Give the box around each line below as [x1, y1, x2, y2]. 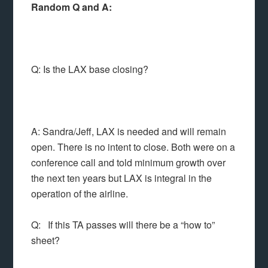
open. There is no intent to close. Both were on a [31, 140, 236, 154]
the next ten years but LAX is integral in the [31, 171, 212, 185]
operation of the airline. [31, 187, 129, 200]
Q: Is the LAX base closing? [31, 62, 149, 76]
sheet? [31, 233, 60, 247]
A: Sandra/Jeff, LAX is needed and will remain [31, 124, 227, 138]
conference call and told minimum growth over [31, 156, 226, 169]
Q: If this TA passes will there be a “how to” [31, 218, 215, 232]
